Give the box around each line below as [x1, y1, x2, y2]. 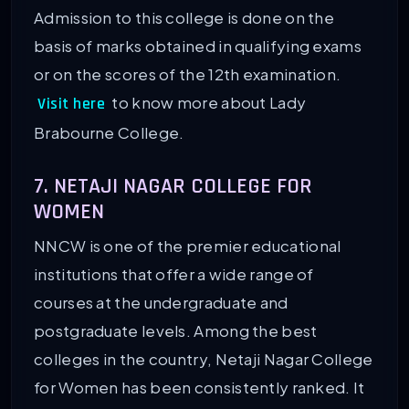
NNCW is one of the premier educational [34, 236, 341, 257]
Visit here [37, 94, 105, 115]
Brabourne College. [34, 122, 184, 143]
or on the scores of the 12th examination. [34, 64, 341, 85]
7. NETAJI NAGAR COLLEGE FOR [34, 173, 312, 201]
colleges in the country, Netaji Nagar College [34, 349, 373, 370]
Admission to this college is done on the [34, 7, 334, 28]
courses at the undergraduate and [34, 292, 288, 313]
